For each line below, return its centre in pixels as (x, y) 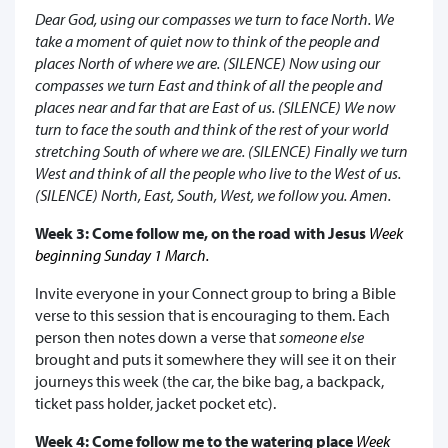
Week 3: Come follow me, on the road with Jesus (202, 232)
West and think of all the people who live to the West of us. (218, 172)
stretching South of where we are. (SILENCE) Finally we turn (221, 150)
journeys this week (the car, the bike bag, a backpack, (209, 380)
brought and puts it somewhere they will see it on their (215, 358)
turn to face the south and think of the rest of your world (211, 128)
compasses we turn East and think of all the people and (208, 84)
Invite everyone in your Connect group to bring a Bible (215, 292)
